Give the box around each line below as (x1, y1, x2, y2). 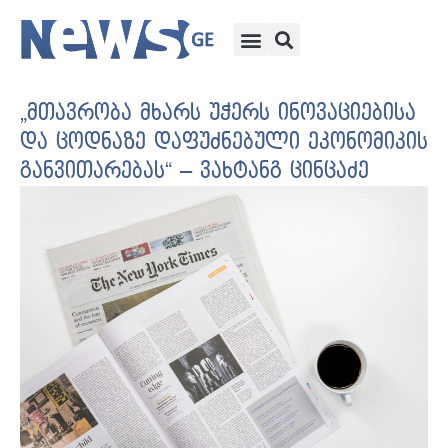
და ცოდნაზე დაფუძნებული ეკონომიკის (20, 130, 428, 155)
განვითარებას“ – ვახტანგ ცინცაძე (20, 159, 369, 184)
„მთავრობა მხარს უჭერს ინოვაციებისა (20, 101, 416, 126)
